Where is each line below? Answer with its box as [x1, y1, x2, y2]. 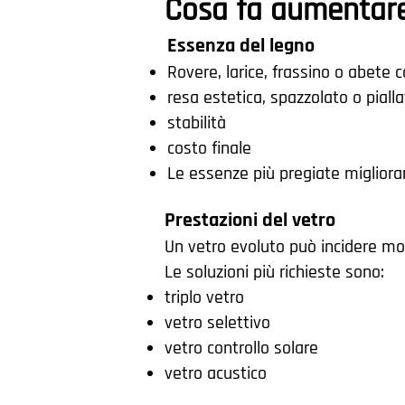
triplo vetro [165, 286, 244, 309]
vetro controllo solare [165, 336, 318, 360]
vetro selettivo [165, 311, 270, 334]
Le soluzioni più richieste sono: [165, 260, 384, 284]
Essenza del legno [167, 33, 315, 59]
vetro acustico [165, 362, 267, 385]
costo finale [167, 137, 251, 160]
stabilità [167, 111, 226, 135]
